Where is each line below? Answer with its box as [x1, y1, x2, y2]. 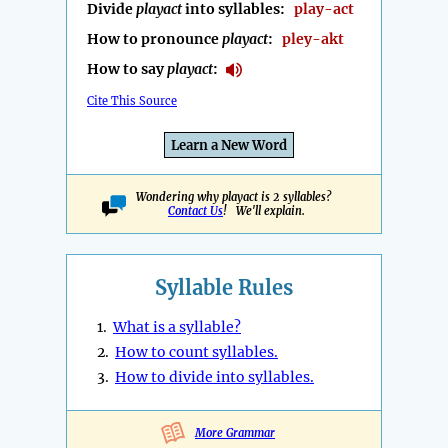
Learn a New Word [171, 137, 287, 155]
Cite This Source [87, 94, 177, 109]
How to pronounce [87, 30, 222, 49]
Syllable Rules [155, 275, 293, 301]
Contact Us [168, 204, 223, 219]
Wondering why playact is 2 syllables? [136, 190, 337, 205]
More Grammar [195, 426, 275, 441]
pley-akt [282, 30, 344, 49]
